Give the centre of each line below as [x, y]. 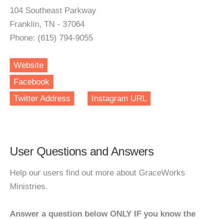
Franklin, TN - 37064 [47, 24]
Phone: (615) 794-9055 [51, 38]
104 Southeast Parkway [53, 11]
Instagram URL [119, 99]
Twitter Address [42, 99]
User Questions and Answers [82, 151]
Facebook [32, 82]
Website [29, 65]
